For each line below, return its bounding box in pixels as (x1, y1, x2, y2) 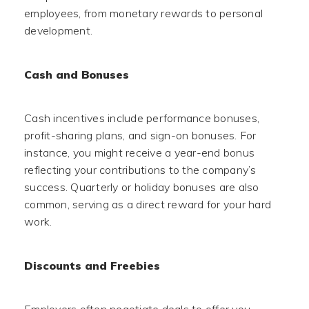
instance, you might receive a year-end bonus (24, 146, 255, 159)
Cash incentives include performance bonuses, (24, 111, 259, 125)
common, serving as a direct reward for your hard (24, 197, 271, 211)
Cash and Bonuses (24, 68, 129, 81)
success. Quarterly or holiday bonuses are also (24, 180, 259, 194)
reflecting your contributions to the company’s (24, 163, 257, 177)
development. (24, 23, 92, 37)
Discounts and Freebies (24, 259, 160, 272)
